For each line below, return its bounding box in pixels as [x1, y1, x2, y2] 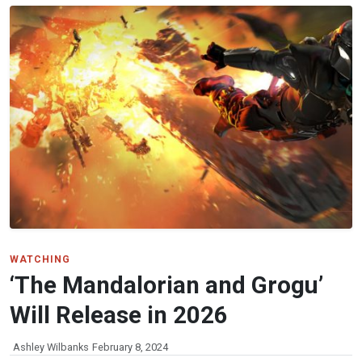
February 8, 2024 [92, 340, 168, 353]
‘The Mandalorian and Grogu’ [10, 271, 323, 299]
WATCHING [10, 253, 70, 265]
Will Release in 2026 [10, 301, 228, 329]
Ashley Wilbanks [13, 340, 89, 353]
